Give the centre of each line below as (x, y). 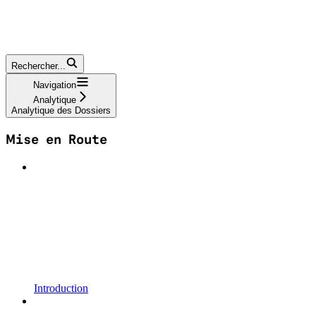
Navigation (55, 85)
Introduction (61, 288)
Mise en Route (56, 140)
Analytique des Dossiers (61, 111)
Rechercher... (38, 66)
